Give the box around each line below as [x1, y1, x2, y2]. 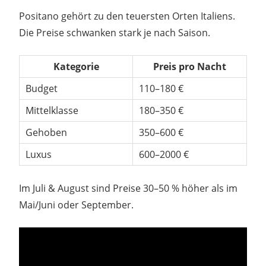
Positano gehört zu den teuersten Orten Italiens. [19, 9, 235, 23]
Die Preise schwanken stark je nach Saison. [19, 26, 210, 40]
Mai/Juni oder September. [19, 198, 134, 212]
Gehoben [25, 126, 67, 140]
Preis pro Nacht [153, 60, 226, 74]
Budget [25, 82, 58, 96]
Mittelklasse [25, 104, 78, 118]
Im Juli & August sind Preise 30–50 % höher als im [19, 182, 237, 195]
